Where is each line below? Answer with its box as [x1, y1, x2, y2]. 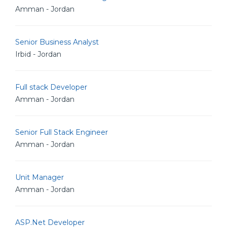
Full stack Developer [15, 83, 87, 92]
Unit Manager [15, 173, 64, 182]
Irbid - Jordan [15, 50, 61, 59]
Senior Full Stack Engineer [15, 128, 108, 137]
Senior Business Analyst [15, 37, 99, 47]
